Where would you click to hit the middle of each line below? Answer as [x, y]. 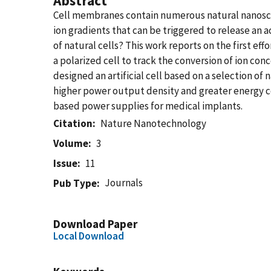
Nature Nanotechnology [154, 123]
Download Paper [95, 224]
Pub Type [75, 183]
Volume [71, 143]
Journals [124, 183]
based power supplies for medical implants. [148, 106]
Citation [73, 123]
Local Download [89, 236]
